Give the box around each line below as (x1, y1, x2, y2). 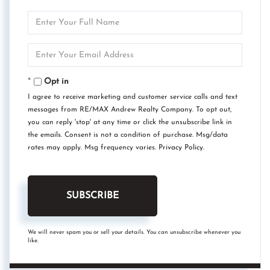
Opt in (44, 77, 69, 86)
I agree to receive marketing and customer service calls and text (28, 93, 237, 101)
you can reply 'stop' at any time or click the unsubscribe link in (28, 118, 232, 126)
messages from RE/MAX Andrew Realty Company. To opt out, (28, 105, 231, 113)
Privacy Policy (159, 143, 203, 151)
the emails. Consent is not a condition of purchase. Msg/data (28, 131, 228, 139)
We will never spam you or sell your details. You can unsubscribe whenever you (28, 228, 240, 236)
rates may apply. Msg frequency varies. (28, 143, 159, 151)
